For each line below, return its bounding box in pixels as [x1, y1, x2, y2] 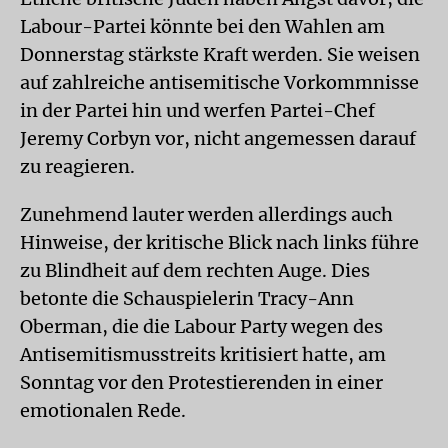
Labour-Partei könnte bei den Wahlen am [20, 15, 385, 38]
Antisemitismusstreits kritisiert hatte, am [20, 343, 386, 366]
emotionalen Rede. [20, 399, 186, 422]
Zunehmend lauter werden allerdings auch [20, 203, 393, 226]
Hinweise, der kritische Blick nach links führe [20, 231, 419, 254]
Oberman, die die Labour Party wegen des [20, 315, 383, 338]
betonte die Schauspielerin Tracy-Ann [20, 287, 354, 310]
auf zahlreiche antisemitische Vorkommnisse [20, 71, 419, 94]
